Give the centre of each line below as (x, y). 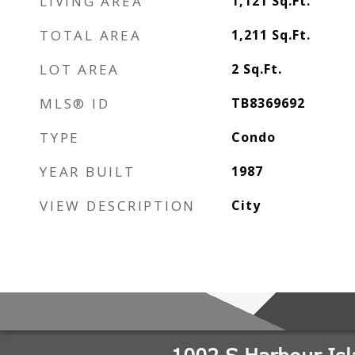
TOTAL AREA (91, 35)
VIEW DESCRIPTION (118, 206)
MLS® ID (75, 103)
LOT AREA (80, 69)
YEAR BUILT (88, 172)
